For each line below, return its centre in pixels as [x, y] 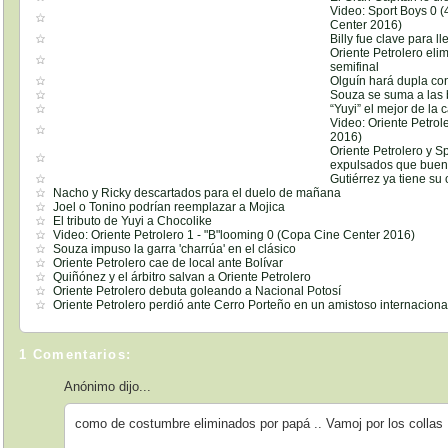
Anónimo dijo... [108, 387]
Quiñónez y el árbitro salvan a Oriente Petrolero [182, 276]
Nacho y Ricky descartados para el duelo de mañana [197, 192]
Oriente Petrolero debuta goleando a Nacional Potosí [197, 290]
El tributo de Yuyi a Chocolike [133, 220]
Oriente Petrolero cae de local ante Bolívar [168, 262]
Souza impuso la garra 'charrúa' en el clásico [175, 248]
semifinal [355, 66]
